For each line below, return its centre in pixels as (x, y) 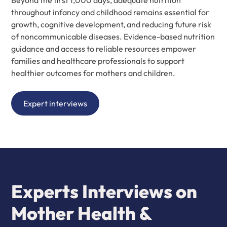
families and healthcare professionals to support (98, 61)
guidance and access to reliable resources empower (104, 49)
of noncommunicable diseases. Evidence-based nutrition (113, 36)
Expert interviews (55, 103)
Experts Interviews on (104, 191)
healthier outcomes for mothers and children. (93, 73)
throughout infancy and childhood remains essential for (110, 12)
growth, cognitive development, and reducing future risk (111, 24)
